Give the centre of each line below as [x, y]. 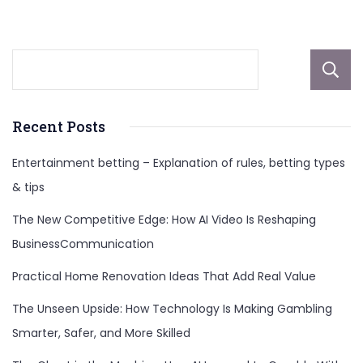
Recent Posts [59, 127]
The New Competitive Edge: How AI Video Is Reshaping [164, 220]
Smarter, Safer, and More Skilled [101, 333]
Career [269, 18]
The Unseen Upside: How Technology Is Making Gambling [172, 309]
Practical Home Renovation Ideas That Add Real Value [164, 277]
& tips [28, 188]
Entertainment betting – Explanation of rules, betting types [179, 163]
